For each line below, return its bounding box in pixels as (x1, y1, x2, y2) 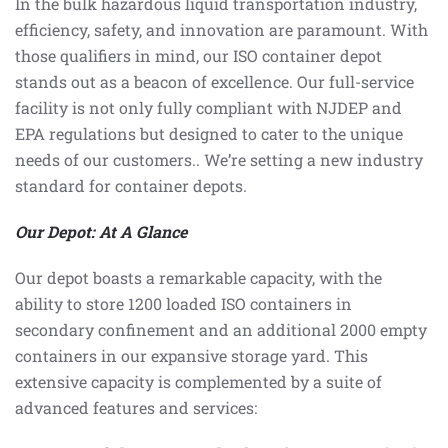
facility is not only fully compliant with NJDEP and (15, 97, 402, 118)
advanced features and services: (15, 397, 257, 418)
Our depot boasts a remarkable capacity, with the (15, 267, 382, 288)
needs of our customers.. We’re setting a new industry (15, 149, 423, 170)
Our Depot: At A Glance (15, 221, 187, 242)
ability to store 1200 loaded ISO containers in (15, 293, 352, 314)
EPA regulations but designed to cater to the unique (15, 123, 403, 144)
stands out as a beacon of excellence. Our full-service (15, 71, 414, 92)
